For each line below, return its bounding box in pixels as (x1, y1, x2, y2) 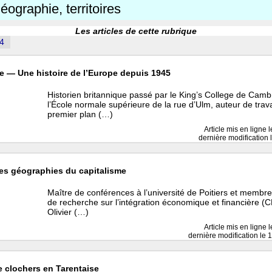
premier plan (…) (47, 109, 114, 119)
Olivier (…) (47, 207, 89, 217)
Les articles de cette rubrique (75, 26, 197, 36)
